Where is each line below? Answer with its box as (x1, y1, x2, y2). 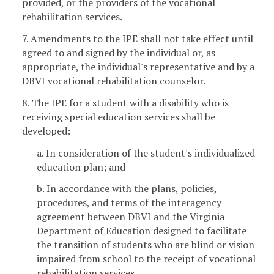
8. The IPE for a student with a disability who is (22, 95, 229, 109)
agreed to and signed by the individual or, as (22, 46, 215, 60)
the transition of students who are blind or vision (37, 238, 254, 252)
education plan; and (37, 160, 125, 174)
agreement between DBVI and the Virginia (37, 210, 224, 224)
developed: (22, 124, 70, 138)
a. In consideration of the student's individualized (37, 146, 255, 160)
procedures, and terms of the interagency (37, 196, 221, 210)
